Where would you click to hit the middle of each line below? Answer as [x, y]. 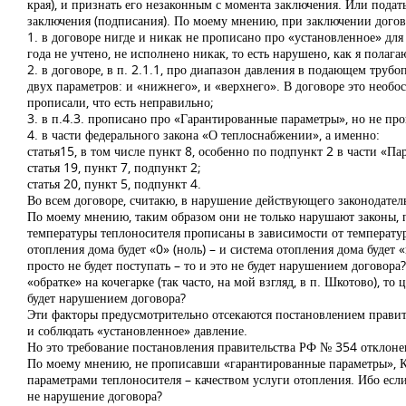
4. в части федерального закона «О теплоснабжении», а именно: [203, 135]
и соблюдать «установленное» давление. [137, 330]
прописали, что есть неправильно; [121, 102]
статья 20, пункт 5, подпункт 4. [114, 184]
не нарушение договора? [95, 396]
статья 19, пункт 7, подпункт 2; [114, 167]
